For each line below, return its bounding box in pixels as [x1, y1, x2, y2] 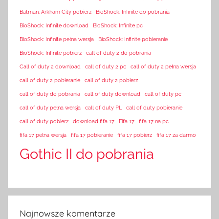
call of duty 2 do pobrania [86, 50, 151, 56]
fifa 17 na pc [139, 118, 169, 125]
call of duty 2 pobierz [85, 77, 138, 84]
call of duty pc [145, 91, 181, 97]
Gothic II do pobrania [20, 145, 154, 163]
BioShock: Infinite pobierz [20, 50, 82, 56]
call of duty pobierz [20, 118, 68, 125]
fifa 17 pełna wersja [20, 132, 66, 138]
